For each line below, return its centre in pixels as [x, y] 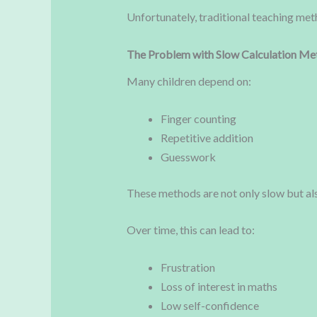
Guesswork [188, 156]
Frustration [188, 267]
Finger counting [198, 118]
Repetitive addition [207, 137]
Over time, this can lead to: [190, 230]
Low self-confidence [209, 306]
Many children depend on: [189, 81]
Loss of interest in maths [219, 287]
